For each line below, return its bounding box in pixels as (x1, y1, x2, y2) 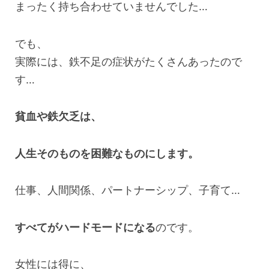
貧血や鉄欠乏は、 (15, 110, 101, 123)
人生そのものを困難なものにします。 (15, 147, 199, 160)
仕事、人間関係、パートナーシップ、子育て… (15, 184, 240, 197)
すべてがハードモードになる (15, 220, 156, 234)
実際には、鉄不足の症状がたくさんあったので (15, 55, 242, 68)
